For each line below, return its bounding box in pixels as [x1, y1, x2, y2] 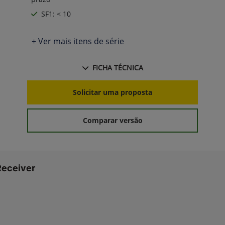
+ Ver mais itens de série [32, 35, 124, 47]
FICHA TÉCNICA [92, 62, 143, 72]
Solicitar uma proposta [73, 87, 152, 97]
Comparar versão [82, 116, 143, 126]
